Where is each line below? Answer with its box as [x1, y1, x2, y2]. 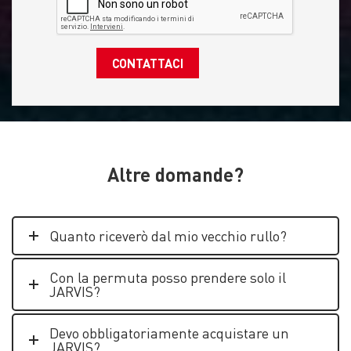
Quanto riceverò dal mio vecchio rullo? [49, 226, 287, 244]
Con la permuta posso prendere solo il [49, 268, 286, 286]
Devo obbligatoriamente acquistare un [49, 324, 289, 342]
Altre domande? [107, 162, 244, 186]
